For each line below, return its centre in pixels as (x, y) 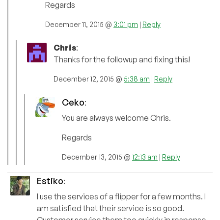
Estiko (50, 180)
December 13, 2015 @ (97, 157)
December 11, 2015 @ (79, 24)
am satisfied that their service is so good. (110, 208)
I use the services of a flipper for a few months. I (121, 196)
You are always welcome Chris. (116, 118)
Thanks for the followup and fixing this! (122, 59)
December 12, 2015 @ (89, 79)
